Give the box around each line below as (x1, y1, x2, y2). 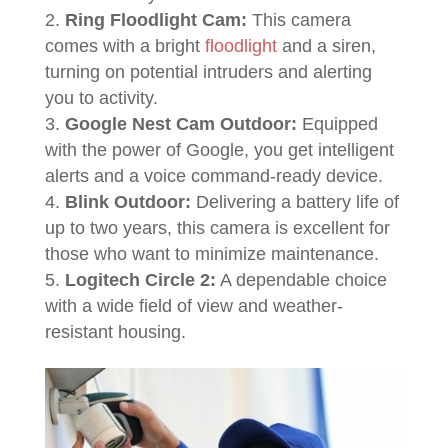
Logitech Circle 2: (64, 270, 216, 290)
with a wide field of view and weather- (44, 296, 343, 316)
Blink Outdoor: (64, 192, 191, 212)
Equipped (296, 114, 378, 134)
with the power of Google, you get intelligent (44, 140, 394, 160)
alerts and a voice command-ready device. (44, 166, 383, 186)
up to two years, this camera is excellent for (44, 218, 390, 238)
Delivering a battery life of (190, 192, 399, 212)
